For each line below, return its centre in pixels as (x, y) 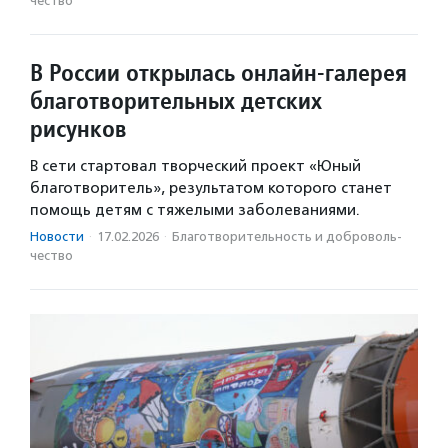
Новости (57, 236)
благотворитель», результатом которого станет (211, 187)
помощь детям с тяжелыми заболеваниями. (195, 209)
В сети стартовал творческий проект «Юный (195, 165)
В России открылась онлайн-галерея (218, 72)
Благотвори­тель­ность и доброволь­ (287, 236)
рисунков (78, 128)
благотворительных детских (176, 100)
